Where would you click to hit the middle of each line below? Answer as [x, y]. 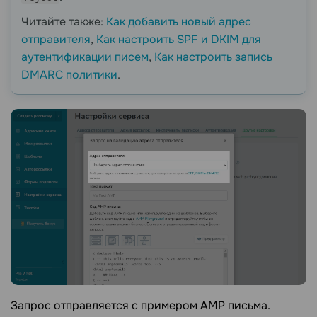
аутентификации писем [85, 57]
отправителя [56, 40]
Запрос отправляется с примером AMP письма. [140, 305]
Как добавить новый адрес [179, 22]
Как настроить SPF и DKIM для [179, 40]
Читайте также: [64, 22]
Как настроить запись [213, 57]
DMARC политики [69, 75]
